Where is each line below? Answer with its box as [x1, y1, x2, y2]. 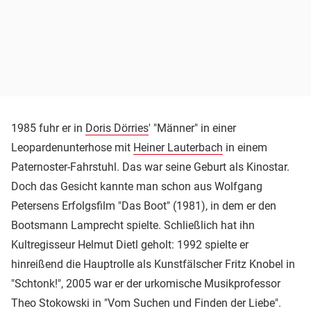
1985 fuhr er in [11, 121, 85, 135]
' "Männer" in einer [149, 121, 236, 135]
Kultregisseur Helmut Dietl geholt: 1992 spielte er [11, 237, 249, 251]
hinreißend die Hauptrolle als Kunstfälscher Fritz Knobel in [11, 257, 295, 271]
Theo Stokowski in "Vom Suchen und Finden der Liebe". [11, 296, 281, 310]
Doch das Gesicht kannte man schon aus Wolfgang [11, 179, 262, 193]
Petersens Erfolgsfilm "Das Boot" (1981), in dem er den [11, 199, 276, 212]
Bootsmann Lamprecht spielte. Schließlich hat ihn [11, 218, 255, 232]
